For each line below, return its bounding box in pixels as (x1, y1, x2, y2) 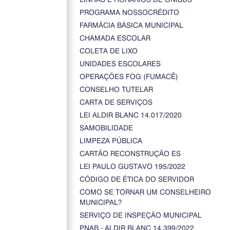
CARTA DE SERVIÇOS (79, 97, 152, 107)
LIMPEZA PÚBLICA (79, 136, 142, 145)
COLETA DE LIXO (79, 46, 138, 55)
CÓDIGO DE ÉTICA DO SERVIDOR (79, 174, 194, 184)
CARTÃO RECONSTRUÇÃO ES (79, 148, 181, 158)
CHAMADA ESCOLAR (79, 33, 150, 43)
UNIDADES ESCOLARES (79, 59, 161, 68)
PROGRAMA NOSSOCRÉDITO (79, 7, 179, 17)
